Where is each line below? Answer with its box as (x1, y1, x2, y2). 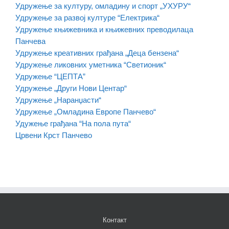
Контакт (102, 216, 127, 224)
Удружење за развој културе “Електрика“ (15, 13, 159, 22)
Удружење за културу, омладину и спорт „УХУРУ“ (15, 2, 191, 11)
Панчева (15, 37, 45, 46)
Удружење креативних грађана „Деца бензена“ (15, 49, 179, 58)
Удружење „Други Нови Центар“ (15, 84, 127, 93)
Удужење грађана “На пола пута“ (15, 119, 131, 128)
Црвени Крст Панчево (15, 131, 92, 140)
